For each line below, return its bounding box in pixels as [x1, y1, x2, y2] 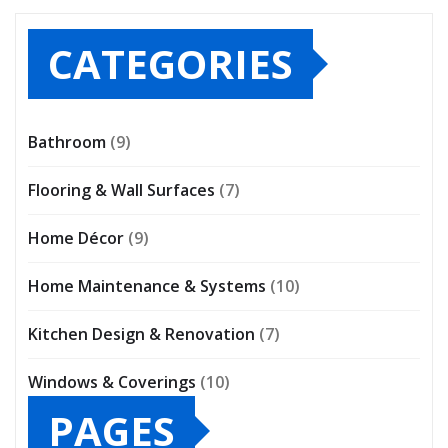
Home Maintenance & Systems [28, 275, 266, 298]
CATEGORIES [48, 36, 293, 92]
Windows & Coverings [28, 371, 196, 394]
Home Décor [28, 227, 124, 250]
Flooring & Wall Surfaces [28, 179, 215, 202]
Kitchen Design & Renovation [28, 323, 255, 346]
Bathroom [28, 131, 106, 154]
